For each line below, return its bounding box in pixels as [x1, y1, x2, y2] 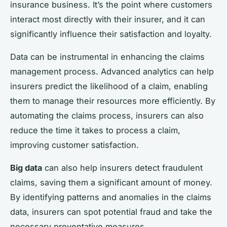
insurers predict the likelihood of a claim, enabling [10, 81, 208, 91]
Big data [10, 162, 42, 173]
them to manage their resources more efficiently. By [10, 95, 215, 106]
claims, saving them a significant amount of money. [10, 177, 212, 187]
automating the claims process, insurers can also [10, 110, 204, 121]
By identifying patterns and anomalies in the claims [10, 192, 211, 202]
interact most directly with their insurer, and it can [10, 14, 205, 24]
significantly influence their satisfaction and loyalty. [10, 28, 212, 39]
